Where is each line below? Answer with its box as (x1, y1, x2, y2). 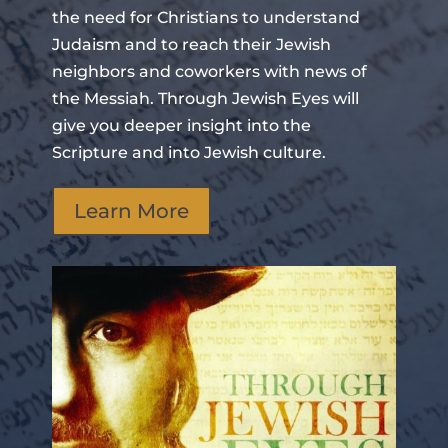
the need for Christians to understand (51, 7, 360, 27)
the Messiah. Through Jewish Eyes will (51, 88, 359, 108)
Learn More (73, 198, 189, 223)
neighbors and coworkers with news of (51, 61, 367, 81)
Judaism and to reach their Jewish (51, 34, 331, 54)
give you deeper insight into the (51, 115, 311, 135)
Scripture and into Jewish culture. (51, 142, 326, 162)
